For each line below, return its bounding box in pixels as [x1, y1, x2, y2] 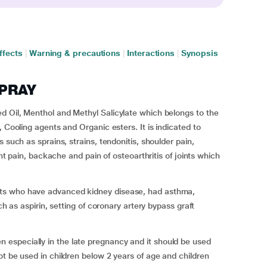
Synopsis [181, 48, 218, 58]
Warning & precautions [29, 48, 121, 58]
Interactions [127, 48, 175, 58]
